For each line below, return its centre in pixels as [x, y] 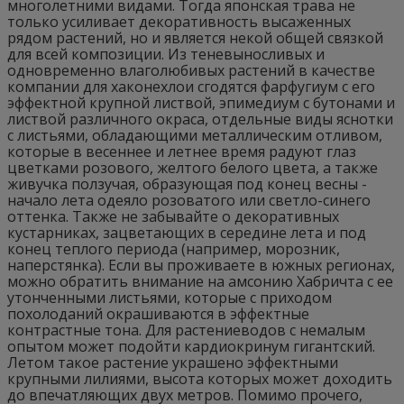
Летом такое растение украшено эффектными [173, 362]
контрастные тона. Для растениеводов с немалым [186, 330]
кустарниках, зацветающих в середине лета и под [187, 232]
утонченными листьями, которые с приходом [170, 297]
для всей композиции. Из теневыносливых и [166, 54]
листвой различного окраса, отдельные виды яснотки [200, 119]
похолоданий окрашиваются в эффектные [158, 313]
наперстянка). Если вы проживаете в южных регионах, [201, 265]
